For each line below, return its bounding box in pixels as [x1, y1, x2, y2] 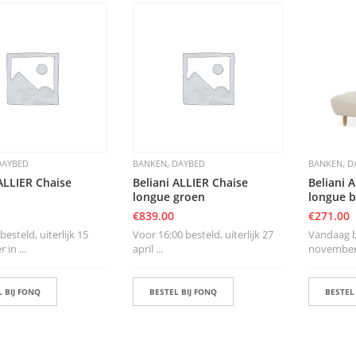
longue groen [132, 189, 205, 205]
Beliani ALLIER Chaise [132, 175, 248, 191]
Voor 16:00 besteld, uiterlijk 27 [132, 227, 273, 242]
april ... [132, 242, 163, 257]
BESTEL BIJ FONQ [149, 286, 217, 298]
